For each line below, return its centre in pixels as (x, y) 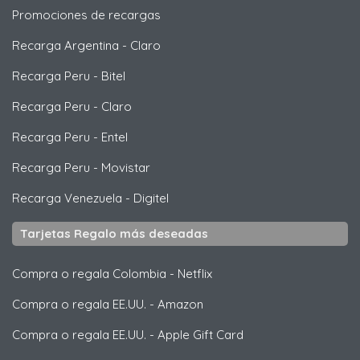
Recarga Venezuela (67, 198)
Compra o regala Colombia (89, 273)
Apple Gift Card (200, 334)
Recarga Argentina (65, 45)
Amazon (180, 304)
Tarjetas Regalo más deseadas (114, 233)
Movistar (126, 167)
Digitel (151, 198)
